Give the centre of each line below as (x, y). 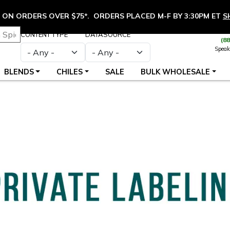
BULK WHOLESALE (176, 72)
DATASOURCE (108, 34)
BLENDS (19, 72)
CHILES (69, 72)
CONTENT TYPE (44, 34)
